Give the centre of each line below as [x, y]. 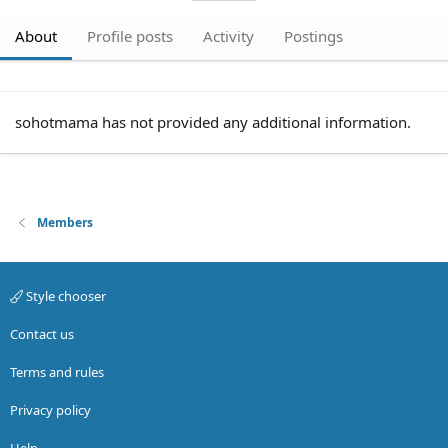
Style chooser [64, 296]
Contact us [42, 334]
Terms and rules [57, 372]
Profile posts [130, 36]
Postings [313, 36]
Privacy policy [50, 410]
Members [65, 222]
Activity [228, 36]
